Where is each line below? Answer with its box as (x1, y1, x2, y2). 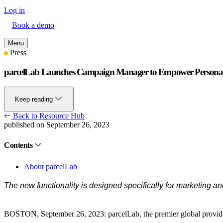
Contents (4, 140, 34, 149)
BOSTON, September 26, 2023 (4, 209, 104, 218)
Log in (4, 5, 25, 14)
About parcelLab (24, 162, 77, 171)
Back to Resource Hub (11, 111, 85, 120)
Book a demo (12, 20, 54, 29)
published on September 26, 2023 (4, 120, 110, 129)
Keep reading (15, 96, 55, 104)
